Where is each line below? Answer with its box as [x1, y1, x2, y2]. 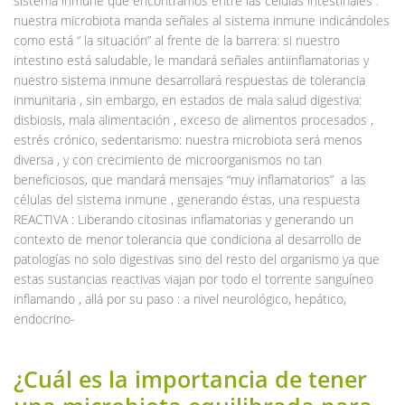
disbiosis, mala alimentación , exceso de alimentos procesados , [14, 110, 373, 128]
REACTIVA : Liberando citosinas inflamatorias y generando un [14, 210, 353, 228]
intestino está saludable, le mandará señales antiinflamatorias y [14, 51, 369, 69]
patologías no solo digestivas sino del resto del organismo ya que [14, 250, 380, 268]
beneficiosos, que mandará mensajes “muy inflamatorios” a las [14, 170, 366, 188]
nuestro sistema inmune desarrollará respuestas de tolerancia [14, 71, 365, 89]
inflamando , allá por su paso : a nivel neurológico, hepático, [14, 289, 346, 307]
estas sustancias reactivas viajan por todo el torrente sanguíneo [14, 269, 373, 287]
